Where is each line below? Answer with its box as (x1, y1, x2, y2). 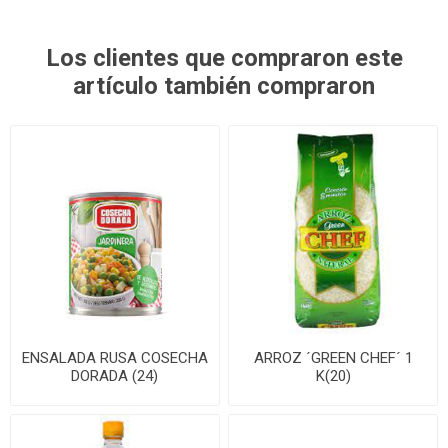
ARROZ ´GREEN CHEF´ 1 (253, 348, 413, 367)
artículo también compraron (73, 71, 375, 100)
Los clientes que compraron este (45, 43, 403, 72)
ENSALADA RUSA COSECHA (21, 348, 208, 367)
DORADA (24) (71, 366, 159, 385)
